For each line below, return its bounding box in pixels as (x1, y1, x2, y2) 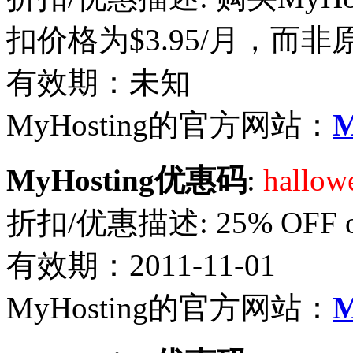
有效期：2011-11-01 (6, 247, 276, 282)
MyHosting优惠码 (6, 162, 247, 197)
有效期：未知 (6, 65, 191, 99)
